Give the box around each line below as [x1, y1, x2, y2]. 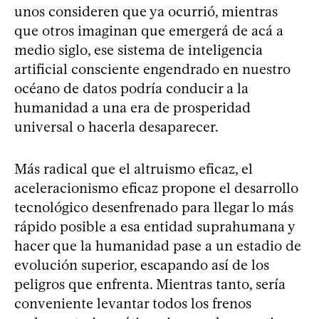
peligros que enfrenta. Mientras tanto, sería [14, 275, 286, 293]
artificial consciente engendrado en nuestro [14, 60, 291, 78]
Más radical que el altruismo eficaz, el [14, 159, 253, 177]
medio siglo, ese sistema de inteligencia [14, 41, 263, 58]
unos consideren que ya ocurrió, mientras [14, 2, 278, 20]
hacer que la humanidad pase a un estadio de [14, 236, 301, 254]
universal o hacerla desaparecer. [14, 117, 219, 135]
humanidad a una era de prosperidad [14, 98, 251, 116]
